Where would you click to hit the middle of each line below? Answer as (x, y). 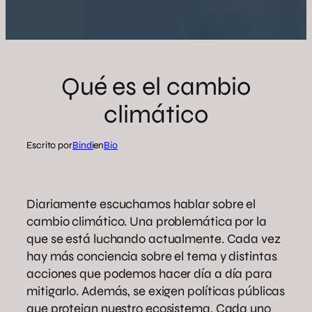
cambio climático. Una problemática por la (147, 221)
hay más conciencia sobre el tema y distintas (152, 256)
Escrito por (49, 146)
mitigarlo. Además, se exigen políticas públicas (156, 291)
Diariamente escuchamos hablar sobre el (143, 204)
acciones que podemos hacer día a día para (149, 273)
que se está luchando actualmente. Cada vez (154, 239)
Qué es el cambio (156, 87)
